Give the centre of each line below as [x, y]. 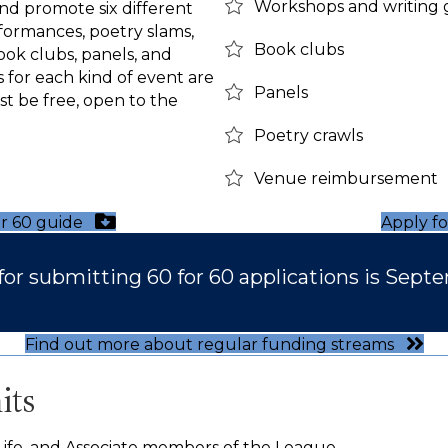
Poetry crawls [308, 135]
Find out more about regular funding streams [209, 344]
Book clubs [299, 49]
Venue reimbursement [346, 178]
